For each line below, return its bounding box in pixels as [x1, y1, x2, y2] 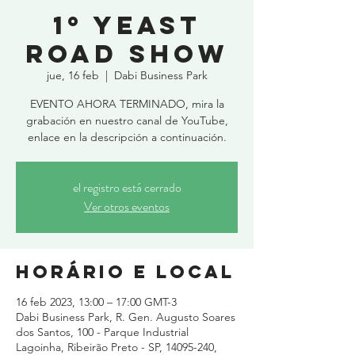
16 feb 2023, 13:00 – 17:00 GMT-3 [16, 295, 177, 309]
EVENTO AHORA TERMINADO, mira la [29, 97, 224, 111]
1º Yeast [52, 10, 201, 41]
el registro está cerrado [72, 178, 181, 197]
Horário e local [16, 261, 235, 283]
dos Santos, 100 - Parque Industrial [16, 325, 189, 339]
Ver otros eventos [84, 197, 170, 216]
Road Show [25, 38, 229, 70]
